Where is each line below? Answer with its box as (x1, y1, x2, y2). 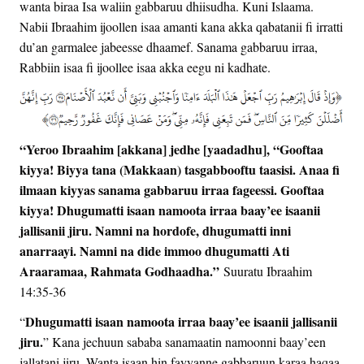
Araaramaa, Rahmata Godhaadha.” (19, 261, 219, 280)
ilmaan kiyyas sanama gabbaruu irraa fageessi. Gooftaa (19, 180, 324, 199)
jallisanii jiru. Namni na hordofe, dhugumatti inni (19, 220, 291, 240)
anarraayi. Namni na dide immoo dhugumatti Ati (19, 240, 289, 260)
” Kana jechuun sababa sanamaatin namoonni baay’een (43, 332, 326, 350)
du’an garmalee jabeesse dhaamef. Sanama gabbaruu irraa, (19, 37, 318, 55)
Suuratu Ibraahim (219, 262, 312, 279)
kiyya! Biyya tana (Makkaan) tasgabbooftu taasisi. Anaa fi (19, 159, 340, 179)
